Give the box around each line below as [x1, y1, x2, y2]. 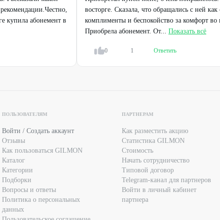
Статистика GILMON [122, 137, 185, 144]
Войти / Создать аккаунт [2, 127, 74, 135]
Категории [2, 166, 33, 174]
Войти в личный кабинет [122, 186, 196, 193]
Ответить [154, 47, 176, 54]
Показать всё [168, 27, 206, 35]
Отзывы [2, 137, 25, 144]
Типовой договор [122, 166, 174, 174]
